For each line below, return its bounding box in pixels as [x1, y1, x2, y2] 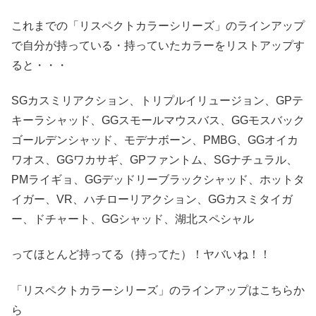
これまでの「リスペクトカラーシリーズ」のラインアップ [11, 19, 305, 32]
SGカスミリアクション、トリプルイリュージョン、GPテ [11, 95, 303, 107]
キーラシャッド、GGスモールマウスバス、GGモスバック [11, 114, 305, 126]
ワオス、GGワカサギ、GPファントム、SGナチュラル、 [11, 154, 298, 166]
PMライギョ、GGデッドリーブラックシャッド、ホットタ [11, 174, 305, 186]
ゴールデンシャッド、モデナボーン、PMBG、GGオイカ [11, 134, 298, 146]
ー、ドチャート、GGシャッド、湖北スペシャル [11, 213, 254, 225]
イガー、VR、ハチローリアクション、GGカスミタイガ [11, 193, 293, 205]
